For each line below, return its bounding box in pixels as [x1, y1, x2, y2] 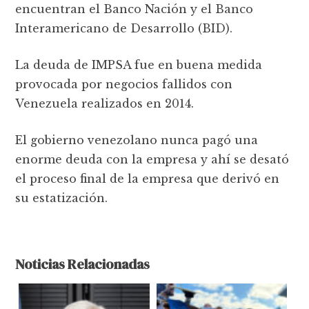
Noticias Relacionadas [15, 254, 150, 274]
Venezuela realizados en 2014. [15, 96, 195, 110]
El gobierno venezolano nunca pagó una [15, 132, 259, 147]
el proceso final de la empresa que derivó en [15, 171, 280, 186]
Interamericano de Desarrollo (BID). [15, 21, 233, 35]
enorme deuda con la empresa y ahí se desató [15, 152, 290, 166]
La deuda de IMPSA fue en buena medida [15, 57, 263, 72]
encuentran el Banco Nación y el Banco [15, 1, 254, 16]
